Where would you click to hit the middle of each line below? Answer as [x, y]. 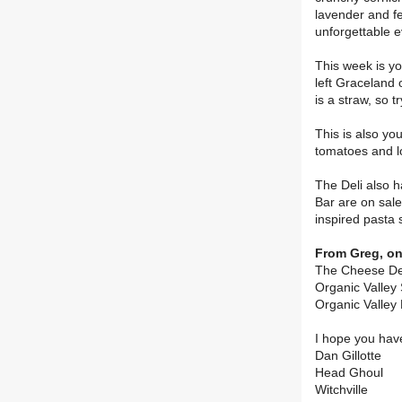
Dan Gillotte [348, 356]
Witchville [341, 390]
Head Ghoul [349, 373]
